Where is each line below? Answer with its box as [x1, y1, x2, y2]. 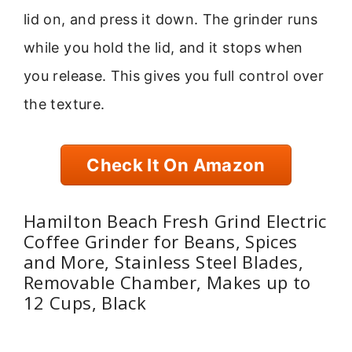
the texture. [24, 96, 105, 113]
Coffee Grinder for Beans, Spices [24, 229, 298, 254]
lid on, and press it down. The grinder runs [24, 11, 318, 28]
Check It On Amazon [86, 154, 266, 175]
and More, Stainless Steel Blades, [24, 250, 303, 274]
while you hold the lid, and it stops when [24, 39, 303, 57]
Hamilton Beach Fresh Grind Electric [24, 209, 327, 233]
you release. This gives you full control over [24, 68, 324, 85]
